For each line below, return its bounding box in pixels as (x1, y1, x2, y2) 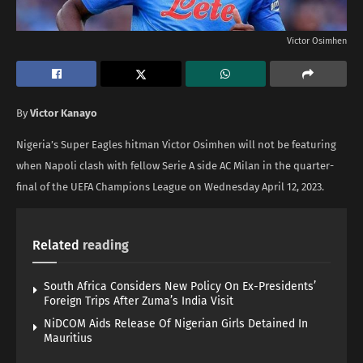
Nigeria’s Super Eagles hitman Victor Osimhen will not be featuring (16, 138, 336, 151)
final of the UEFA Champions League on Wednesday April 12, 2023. (16, 180, 324, 193)
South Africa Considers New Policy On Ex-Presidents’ (44, 279, 316, 293)
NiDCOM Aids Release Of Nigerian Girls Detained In (44, 316, 308, 331)
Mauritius (44, 331, 92, 345)
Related (32, 237, 79, 253)
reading (83, 237, 129, 253)
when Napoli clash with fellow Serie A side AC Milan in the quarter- (16, 159, 334, 172)
